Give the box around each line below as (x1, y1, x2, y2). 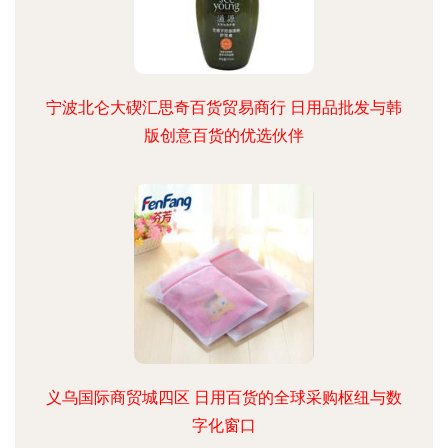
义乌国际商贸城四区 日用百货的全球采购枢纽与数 (46, 388, 402, 407)
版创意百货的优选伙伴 (144, 126, 304, 145)
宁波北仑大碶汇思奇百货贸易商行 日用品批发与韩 (46, 98, 402, 117)
